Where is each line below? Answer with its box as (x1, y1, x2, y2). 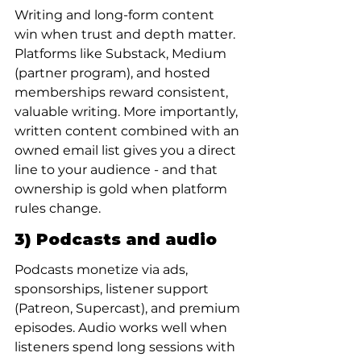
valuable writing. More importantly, (15, 104, 241, 119)
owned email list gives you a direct (15, 143, 239, 158)
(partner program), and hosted (15, 65, 214, 81)
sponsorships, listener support (15, 281, 212, 297)
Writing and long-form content (15, 7, 218, 23)
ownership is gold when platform (15, 181, 230, 197)
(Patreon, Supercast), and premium (15, 301, 243, 316)
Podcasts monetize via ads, (15, 262, 191, 277)
